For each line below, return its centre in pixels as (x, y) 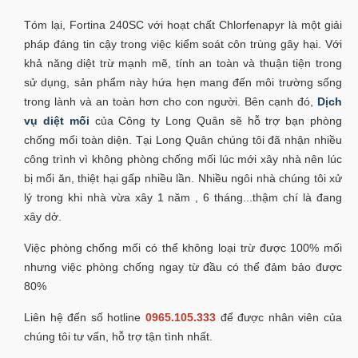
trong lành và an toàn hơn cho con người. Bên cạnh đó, (171, 101)
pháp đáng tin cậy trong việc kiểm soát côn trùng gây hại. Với (183, 44)
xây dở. (44, 216)
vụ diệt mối (57, 120)
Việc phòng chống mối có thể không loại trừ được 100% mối (183, 247)
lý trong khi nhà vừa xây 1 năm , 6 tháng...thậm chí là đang (183, 197)
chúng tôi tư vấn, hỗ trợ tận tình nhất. (118, 336)
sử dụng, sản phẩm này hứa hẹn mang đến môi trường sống (183, 82)
